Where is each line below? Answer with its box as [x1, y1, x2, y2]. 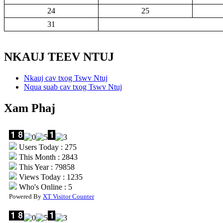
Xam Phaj [4, 101, 55, 114]
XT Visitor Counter [43, 192, 94, 200]
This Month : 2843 [17, 152, 78, 161]
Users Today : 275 [17, 142, 77, 151]
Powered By [9, 192, 43, 200]
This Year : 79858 [17, 162, 75, 171]
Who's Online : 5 [17, 182, 72, 191]
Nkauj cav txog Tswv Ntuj [24, 73, 108, 82]
